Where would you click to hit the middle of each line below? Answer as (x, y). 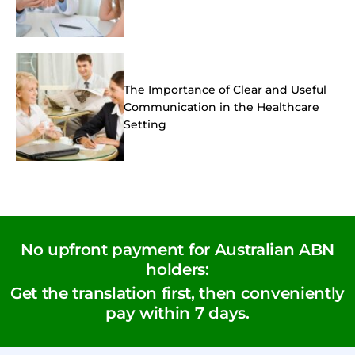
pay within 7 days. (177, 313)
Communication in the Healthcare (221, 107)
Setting (145, 125)
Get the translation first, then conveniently (177, 294)
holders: (177, 270)
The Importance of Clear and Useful (225, 90)
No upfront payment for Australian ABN (177, 250)
